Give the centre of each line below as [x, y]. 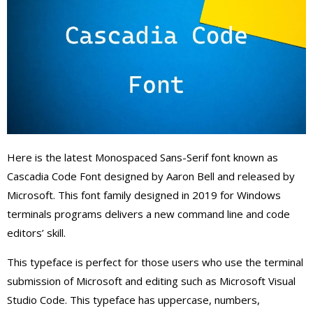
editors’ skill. [36, 233]
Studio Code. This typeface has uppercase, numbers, [133, 300]
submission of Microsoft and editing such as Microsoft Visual [151, 281]
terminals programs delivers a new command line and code [148, 214]
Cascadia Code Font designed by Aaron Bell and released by [151, 176]
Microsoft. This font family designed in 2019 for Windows [144, 195]
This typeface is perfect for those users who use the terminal [155, 262]
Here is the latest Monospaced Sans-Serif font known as [143, 157]
